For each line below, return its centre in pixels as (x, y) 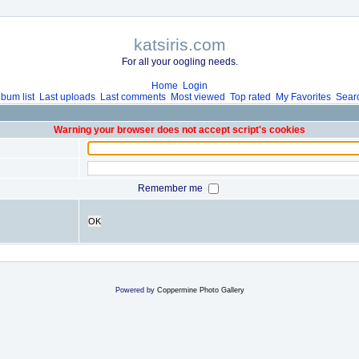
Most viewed (198, 97)
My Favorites (303, 97)
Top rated (250, 97)
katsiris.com (179, 44)
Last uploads (67, 97)
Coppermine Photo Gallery (200, 290)
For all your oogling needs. (179, 62)
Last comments (133, 97)
